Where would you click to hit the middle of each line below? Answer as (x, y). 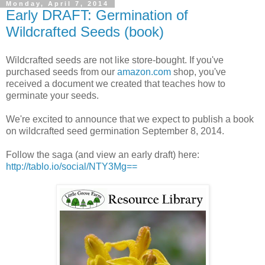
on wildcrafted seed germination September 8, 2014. (115, 131)
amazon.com (144, 72)
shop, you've (198, 72)
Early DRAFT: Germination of (97, 15)
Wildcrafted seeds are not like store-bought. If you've (115, 60)
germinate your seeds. (52, 95)
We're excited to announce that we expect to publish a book (130, 119)
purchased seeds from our (62, 72)
